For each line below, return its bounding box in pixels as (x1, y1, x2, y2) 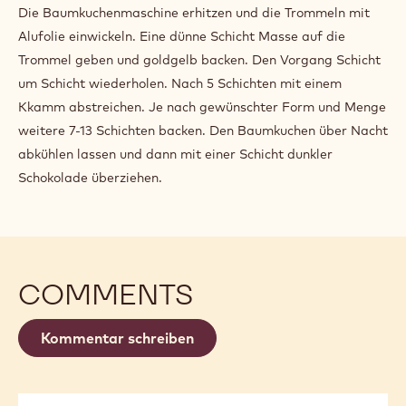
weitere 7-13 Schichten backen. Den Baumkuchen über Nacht (18, 121, 388, 139)
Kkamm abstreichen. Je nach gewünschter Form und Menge (18, 98, 386, 115)
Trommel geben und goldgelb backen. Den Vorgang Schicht (18, 51, 381, 68)
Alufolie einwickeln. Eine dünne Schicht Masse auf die (18, 27, 345, 44)
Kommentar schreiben (41, 328, 194, 347)
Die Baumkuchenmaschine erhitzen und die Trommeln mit (18, 4, 370, 21)
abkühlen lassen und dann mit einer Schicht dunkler (18, 145, 333, 162)
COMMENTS (18, 275, 193, 313)
